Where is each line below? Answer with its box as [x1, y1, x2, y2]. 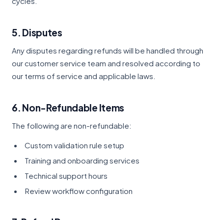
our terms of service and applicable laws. [12, 71, 156, 81]
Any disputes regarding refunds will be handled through [12, 46, 203, 55]
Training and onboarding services [25, 156, 139, 165]
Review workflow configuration [25, 186, 133, 195]
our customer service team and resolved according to [12, 58, 200, 68]
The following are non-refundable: [12, 121, 132, 130]
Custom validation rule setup [25, 140, 124, 150]
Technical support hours [25, 171, 108, 180]
